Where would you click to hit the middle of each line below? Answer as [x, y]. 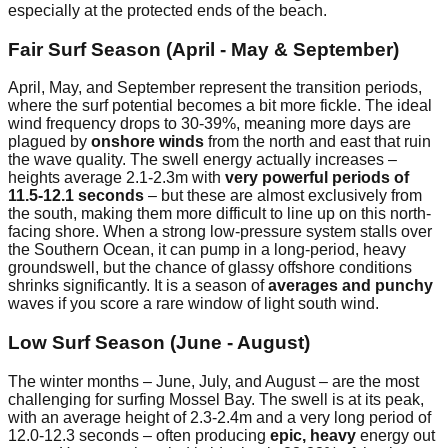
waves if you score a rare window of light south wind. [193, 304]
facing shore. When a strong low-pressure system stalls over [220, 232]
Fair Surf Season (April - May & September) [203, 49]
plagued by [49, 142]
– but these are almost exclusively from [283, 196]
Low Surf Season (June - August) [159, 342]
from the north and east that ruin [317, 142]
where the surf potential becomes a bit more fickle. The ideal [220, 106]
